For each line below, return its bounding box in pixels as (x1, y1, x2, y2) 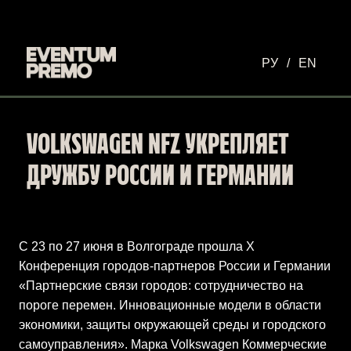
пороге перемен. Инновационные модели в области (19, 299, 321, 312)
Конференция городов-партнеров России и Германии (19, 259, 331, 273)
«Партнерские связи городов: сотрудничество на (19, 279, 303, 292)
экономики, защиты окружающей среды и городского (19, 318, 326, 331)
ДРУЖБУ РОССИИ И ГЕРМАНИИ (27, 165, 294, 190)
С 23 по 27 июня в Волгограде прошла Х (19, 240, 255, 253)
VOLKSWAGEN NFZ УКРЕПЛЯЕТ (27, 133, 289, 158)
